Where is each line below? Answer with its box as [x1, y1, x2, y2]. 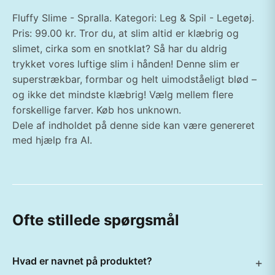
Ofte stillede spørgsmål [12, 211, 179, 229]
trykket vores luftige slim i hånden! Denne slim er [12, 58, 239, 70]
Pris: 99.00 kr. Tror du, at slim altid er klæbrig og [12, 27, 239, 39]
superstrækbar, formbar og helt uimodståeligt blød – [12, 73, 257, 85]
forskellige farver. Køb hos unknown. [12, 104, 181, 116]
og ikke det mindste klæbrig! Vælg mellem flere [12, 88, 233, 101]
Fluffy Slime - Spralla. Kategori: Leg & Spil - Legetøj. [12, 12, 254, 24]
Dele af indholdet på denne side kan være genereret [12, 119, 255, 131]
